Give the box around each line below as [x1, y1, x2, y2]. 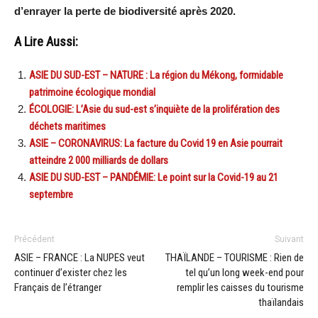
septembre [29, 188, 73, 202]
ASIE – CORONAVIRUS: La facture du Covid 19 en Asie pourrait [29, 137, 283, 150]
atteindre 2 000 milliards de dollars [29, 154, 168, 168]
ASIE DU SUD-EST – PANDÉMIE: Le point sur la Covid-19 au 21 [29, 171, 278, 185]
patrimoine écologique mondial [29, 86, 155, 99]
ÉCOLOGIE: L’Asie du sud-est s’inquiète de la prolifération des [29, 103, 280, 116]
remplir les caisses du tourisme [177, 281, 304, 295]
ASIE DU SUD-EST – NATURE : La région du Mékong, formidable [29, 69, 283, 82]
